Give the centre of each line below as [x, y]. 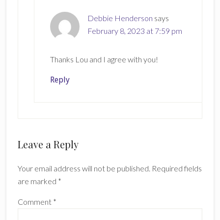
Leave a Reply [48, 144]
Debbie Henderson [120, 18]
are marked [38, 181]
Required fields [177, 168]
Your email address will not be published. [84, 168]
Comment [35, 201]
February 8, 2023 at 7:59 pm [135, 30]
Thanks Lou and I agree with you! [104, 59]
